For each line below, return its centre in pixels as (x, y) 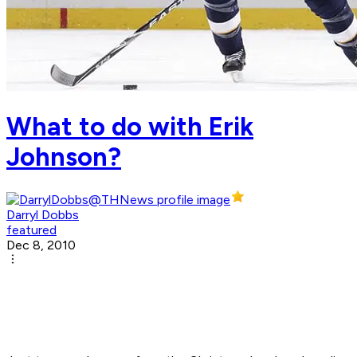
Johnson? (64, 157)
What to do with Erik (130, 126)
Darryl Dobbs (43, 215)
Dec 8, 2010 (41, 245)
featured (31, 230)
